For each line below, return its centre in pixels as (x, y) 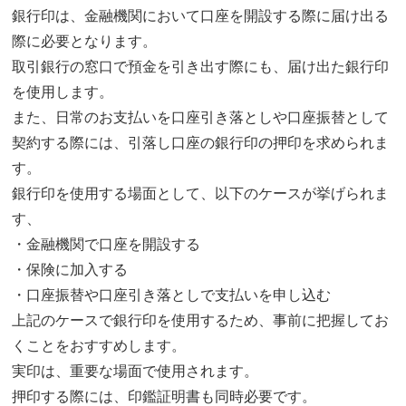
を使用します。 (63, 92)
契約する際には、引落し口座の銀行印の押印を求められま (201, 143)
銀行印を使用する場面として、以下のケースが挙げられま (201, 194)
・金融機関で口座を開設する (106, 245)
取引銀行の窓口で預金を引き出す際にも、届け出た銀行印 (201, 67)
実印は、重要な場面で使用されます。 (135, 372)
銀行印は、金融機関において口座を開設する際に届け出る (201, 16)
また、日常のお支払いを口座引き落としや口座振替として (201, 118)
